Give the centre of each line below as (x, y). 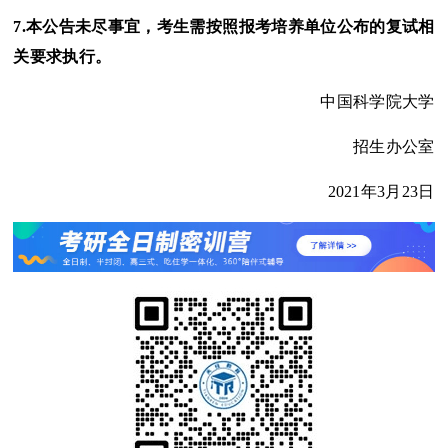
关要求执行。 (62, 57)
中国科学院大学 (377, 102)
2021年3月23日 (381, 192)
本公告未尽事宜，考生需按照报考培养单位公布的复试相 (230, 27)
